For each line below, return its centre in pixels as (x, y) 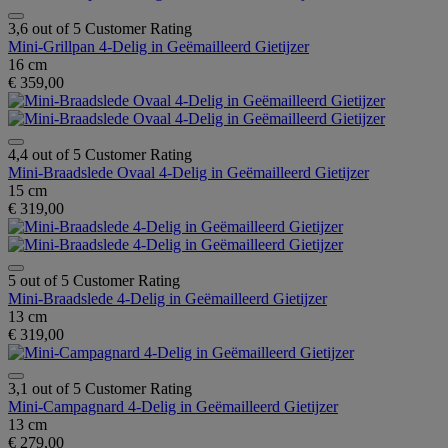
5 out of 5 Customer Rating (94, 280)
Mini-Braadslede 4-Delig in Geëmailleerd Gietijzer (167, 298)
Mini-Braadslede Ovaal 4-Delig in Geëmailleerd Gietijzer (188, 172)
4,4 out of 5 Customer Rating (100, 154)
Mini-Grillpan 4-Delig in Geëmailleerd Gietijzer (158, 46)
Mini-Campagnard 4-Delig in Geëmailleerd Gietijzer (173, 406)
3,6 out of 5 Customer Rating (100, 28)
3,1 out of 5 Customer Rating (100, 388)
